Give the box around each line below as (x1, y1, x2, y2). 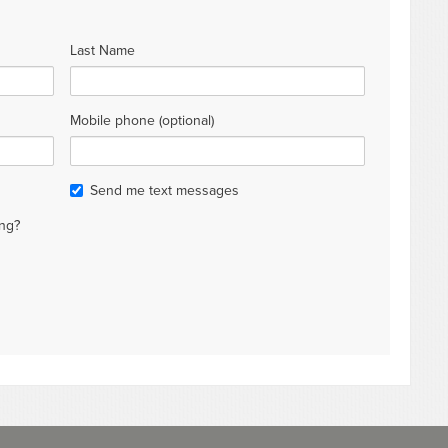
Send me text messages (90, 181, 240, 199)
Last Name (70, 41, 136, 59)
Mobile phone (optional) (70, 111, 215, 129)
